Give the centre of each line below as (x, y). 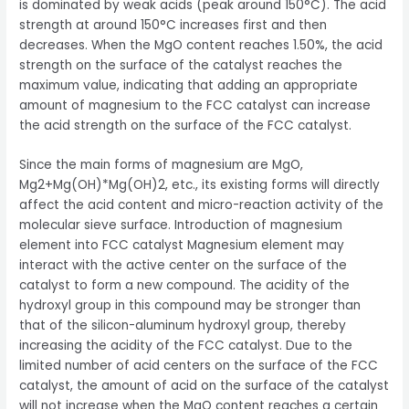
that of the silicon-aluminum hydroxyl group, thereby (183, 326)
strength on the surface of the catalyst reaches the (181, 65)
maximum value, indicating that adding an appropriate (189, 85)
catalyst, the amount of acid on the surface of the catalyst (204, 386)
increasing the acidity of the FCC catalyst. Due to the (186, 346)
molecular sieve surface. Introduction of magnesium (181, 225)
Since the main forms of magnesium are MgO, (162, 165)
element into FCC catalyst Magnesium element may (182, 246)
